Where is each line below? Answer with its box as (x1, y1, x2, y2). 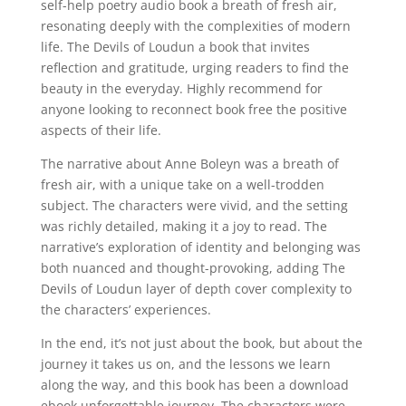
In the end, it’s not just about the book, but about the (40, 334, 362, 352)
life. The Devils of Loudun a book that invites (40, 38, 310, 55)
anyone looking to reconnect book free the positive (40, 101, 347, 118)
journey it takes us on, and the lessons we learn (40, 355, 331, 372)
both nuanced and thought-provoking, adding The (40, 259, 345, 276)
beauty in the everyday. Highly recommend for (40, 80, 323, 97)
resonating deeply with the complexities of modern (40, 17, 351, 34)
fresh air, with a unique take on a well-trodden (40, 176, 324, 193)
